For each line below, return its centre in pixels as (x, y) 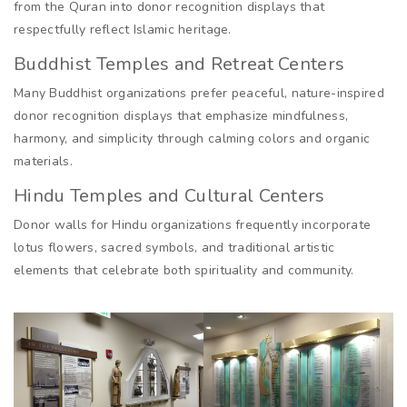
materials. (43, 162)
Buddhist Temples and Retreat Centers (179, 65)
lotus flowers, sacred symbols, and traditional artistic (174, 248)
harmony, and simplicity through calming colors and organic (192, 139)
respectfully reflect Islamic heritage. (123, 30)
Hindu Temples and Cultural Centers (169, 196)
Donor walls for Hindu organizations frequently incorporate (193, 225)
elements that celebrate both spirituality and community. (184, 271)
